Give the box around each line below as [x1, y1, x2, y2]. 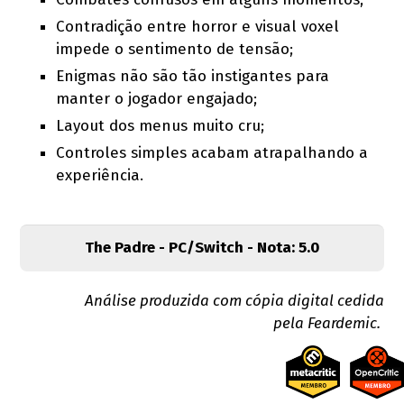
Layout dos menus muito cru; [56, 116, 265, 136]
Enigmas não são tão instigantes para [56, 67, 330, 87]
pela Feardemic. [272, 314, 384, 334]
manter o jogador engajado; [56, 89, 258, 109]
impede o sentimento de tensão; [56, 40, 294, 60]
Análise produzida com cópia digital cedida [84, 291, 384, 311]
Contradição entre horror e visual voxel [56, 17, 340, 37]
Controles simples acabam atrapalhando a [56, 143, 369, 163]
